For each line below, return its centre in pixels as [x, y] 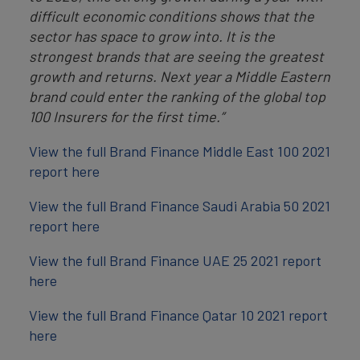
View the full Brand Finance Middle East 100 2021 [180, 151]
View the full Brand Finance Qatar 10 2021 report [178, 315]
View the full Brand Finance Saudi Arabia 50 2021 [180, 206]
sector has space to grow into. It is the [152, 37]
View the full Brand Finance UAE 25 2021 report [175, 261]
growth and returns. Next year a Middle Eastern [180, 77]
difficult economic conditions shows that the [172, 16]
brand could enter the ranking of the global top [177, 97]
